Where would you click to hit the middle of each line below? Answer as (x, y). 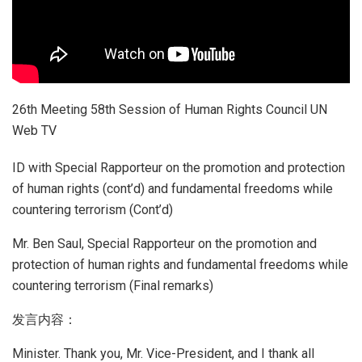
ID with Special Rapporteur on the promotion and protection (179, 167)
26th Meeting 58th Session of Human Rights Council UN (170, 109)
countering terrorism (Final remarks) (113, 285)
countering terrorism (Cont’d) (93, 209)
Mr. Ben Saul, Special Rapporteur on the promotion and (164, 243)
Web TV (34, 130)
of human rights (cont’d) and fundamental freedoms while (173, 188)
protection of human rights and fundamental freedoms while (180, 264)
